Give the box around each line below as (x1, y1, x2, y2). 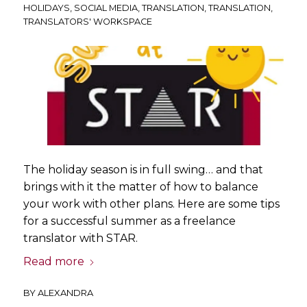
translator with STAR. (23, 232, 138, 245)
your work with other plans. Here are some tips (23, 197, 280, 211)
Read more (23, 255, 84, 269)
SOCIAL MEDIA (73, 3, 138, 14)
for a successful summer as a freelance (23, 214, 236, 228)
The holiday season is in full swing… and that (23, 163, 263, 177)
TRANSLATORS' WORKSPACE (23, 16, 152, 27)
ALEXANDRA (37, 286, 93, 298)
